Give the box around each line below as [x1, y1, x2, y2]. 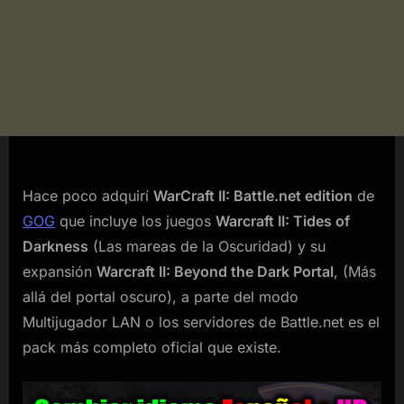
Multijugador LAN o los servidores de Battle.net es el [23, 313, 380, 332]
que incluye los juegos [55, 212, 216, 231]
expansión [23, 262, 96, 281]
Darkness [23, 237, 88, 256]
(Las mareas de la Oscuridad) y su [88, 237, 326, 256]
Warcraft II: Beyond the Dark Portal [96, 262, 334, 281]
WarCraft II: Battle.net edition [153, 187, 353, 206]
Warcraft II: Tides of [216, 212, 350, 231]
